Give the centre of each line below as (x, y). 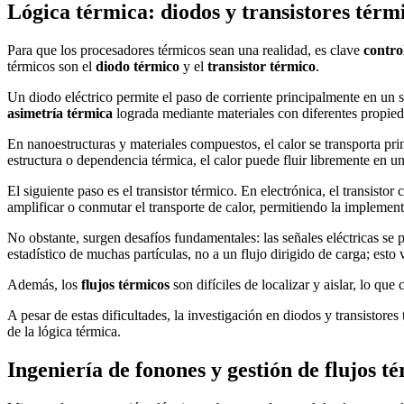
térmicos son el (51, 67)
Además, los (44, 285)
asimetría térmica (60, 114)
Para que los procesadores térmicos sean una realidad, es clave (185, 50)
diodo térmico (138, 67)
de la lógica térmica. (64, 332)
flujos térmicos (125, 285)
